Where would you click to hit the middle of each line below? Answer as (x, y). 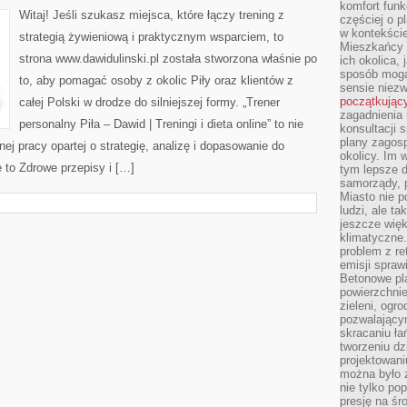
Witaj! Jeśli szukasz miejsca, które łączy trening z (152, 15)
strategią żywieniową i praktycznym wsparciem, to (151, 37)
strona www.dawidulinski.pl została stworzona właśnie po (168, 59)
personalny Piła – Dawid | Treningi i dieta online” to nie (161, 124)
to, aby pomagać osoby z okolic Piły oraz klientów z (156, 80)
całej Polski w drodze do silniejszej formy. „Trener (149, 102)
